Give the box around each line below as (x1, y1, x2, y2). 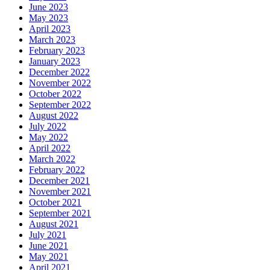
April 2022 (29, 143, 71, 154)
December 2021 (29, 175, 90, 186)
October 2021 (29, 197, 81, 208)
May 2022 (29, 132, 68, 143)
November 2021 (29, 186, 91, 197)
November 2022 (29, 78, 91, 89)
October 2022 (29, 89, 81, 99)
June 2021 (29, 240, 68, 251)
